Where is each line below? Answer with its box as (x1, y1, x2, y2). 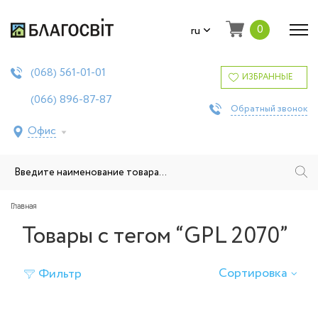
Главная (11, 202, 37, 211)
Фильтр (38, 265, 82, 283)
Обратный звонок (231, 102, 307, 116)
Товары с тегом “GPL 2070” (22, 219, 288, 253)
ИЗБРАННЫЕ (242, 71, 293, 83)
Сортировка (219, 264, 287, 283)
